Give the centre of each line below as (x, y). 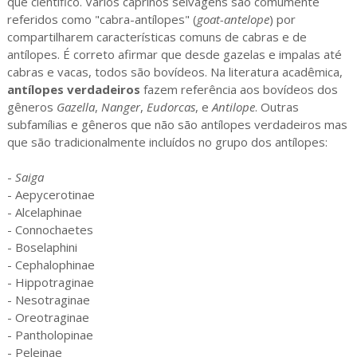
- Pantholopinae (50, 335)
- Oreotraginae (48, 318)
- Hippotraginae (50, 282)
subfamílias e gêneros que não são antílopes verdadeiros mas (177, 125)
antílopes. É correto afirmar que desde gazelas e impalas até (174, 55)
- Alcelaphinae (44, 212)
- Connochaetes (50, 230)
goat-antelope (233, 20)
